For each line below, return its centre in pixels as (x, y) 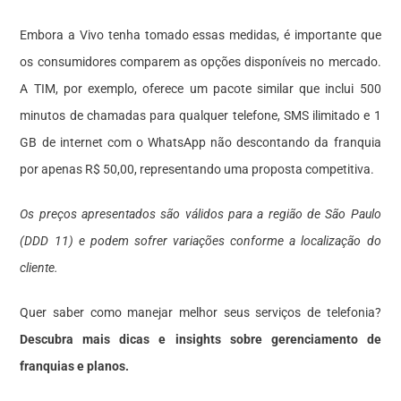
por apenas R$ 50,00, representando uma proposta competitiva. (197, 169)
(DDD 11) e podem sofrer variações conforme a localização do (200, 240)
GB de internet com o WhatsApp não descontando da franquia (200, 142)
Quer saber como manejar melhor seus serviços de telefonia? (200, 312)
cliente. (39, 267)
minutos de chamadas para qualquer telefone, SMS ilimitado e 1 (200, 115)
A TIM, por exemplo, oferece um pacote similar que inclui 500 (200, 88)
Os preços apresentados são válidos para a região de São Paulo (200, 213)
